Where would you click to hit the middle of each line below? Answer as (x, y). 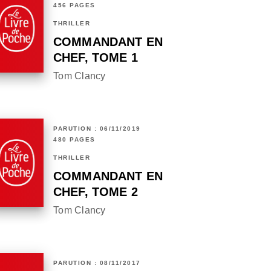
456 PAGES (74, 5)
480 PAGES (74, 140)
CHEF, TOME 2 (96, 192)
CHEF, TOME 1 (96, 58)
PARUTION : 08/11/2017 (97, 263)
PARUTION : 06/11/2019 (97, 129)
